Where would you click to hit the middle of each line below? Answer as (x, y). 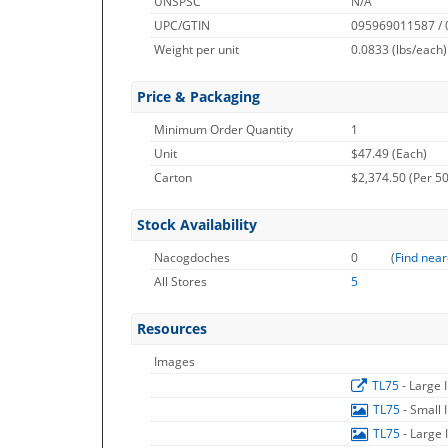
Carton (173, 177)
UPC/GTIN (182, 25)
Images (174, 361)
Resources (172, 328)
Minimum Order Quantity (223, 129)
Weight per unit (196, 49)
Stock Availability (197, 224)
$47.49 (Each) (389, 153)
